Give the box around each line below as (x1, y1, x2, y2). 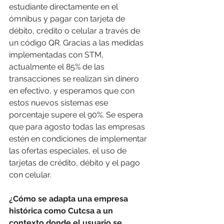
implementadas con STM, (9, 50, 105, 60)
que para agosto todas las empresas (9, 122, 147, 132)
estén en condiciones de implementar (9, 134, 149, 144)
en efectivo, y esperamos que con (9, 86, 136, 96)
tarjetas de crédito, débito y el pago (9, 158, 142, 168)
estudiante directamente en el (9, 2, 120, 12)
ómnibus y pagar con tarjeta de (9, 14, 127, 24)
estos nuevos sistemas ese (9, 98, 110, 108)
